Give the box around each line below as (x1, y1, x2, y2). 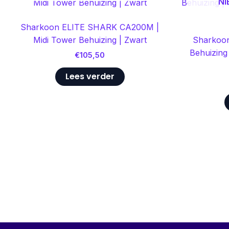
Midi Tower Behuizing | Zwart (33, 34, 147, 45)
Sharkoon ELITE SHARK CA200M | (20, 21, 159, 32)
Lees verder (65, 71, 114, 83)
